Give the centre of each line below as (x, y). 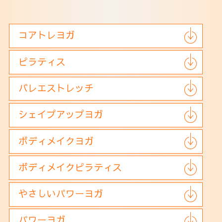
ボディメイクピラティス (70, 167)
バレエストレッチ (56, 87)
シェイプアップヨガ (61, 114)
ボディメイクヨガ (56, 140)
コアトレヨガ (47, 35)
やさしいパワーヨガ (61, 194)
